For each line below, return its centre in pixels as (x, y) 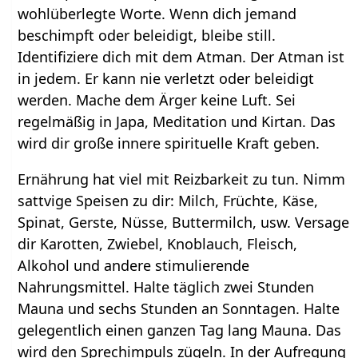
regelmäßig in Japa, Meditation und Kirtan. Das (177, 122)
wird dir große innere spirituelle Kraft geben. (169, 143)
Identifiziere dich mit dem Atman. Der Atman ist (181, 57)
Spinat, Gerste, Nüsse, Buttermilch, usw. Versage (184, 223)
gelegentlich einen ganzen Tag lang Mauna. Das (180, 330)
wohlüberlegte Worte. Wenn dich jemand (157, 14)
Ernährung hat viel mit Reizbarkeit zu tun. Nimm (182, 179)
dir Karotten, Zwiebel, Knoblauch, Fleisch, (158, 244)
